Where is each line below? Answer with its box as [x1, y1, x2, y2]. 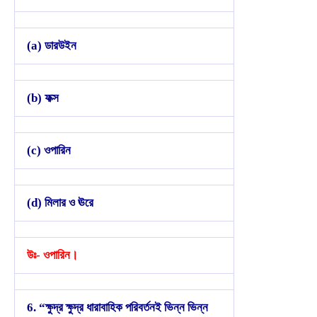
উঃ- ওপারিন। [27, 248, 78, 262]
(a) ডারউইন [27, 38, 76, 52]
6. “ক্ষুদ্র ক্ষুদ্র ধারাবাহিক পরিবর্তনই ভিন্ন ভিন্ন [27, 300, 208, 314]
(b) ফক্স [27, 91, 59, 105]
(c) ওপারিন [27, 143, 71, 157]
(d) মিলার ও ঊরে [27, 195, 93, 209]
